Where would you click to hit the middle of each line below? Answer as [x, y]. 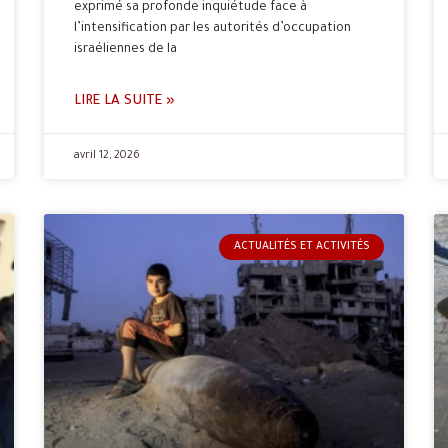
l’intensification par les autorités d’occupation [212, 28]
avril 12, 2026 [107, 155]
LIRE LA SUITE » [124, 101]
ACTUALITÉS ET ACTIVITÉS [301, 246]
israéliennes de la [125, 49]
